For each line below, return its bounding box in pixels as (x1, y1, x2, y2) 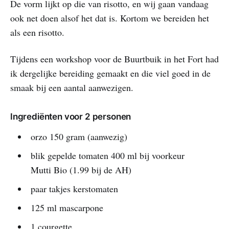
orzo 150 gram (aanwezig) (30, 130, 127, 143)
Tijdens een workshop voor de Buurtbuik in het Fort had (10, 52, 219, 65)
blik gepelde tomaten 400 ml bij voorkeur (30, 149, 185, 162)
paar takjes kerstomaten (30, 182, 118, 195)
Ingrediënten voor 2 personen (10, 111, 131, 122)
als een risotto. (10, 26, 64, 38)
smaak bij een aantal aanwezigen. (10, 81, 133, 94)
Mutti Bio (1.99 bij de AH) (30, 163, 131, 176)
